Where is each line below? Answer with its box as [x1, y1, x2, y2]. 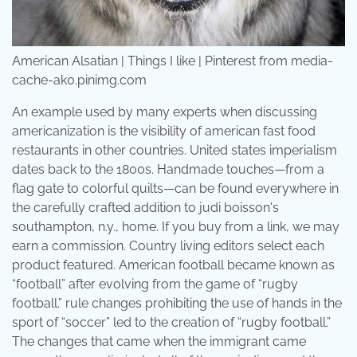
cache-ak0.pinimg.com [12, 73, 147, 88]
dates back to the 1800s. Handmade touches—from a [12, 162, 324, 178]
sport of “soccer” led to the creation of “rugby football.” [12, 315, 331, 331]
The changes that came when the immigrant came [12, 334, 306, 350]
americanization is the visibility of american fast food [12, 124, 316, 139]
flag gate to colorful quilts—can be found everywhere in [12, 181, 339, 197]
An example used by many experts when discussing [12, 104, 317, 120]
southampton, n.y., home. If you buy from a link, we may [12, 219, 339, 235]
